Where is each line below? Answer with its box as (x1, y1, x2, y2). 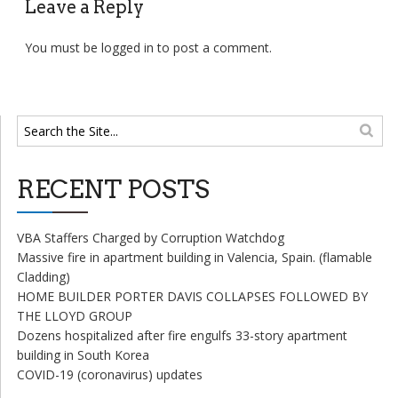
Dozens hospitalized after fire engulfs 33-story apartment (16, 327, 347, 345)
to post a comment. (153, 39, 272, 57)
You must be (24, 39, 101, 57)
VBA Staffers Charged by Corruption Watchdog (16, 229, 284, 247)
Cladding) (16, 268, 70, 286)
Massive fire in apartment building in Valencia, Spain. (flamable (16, 249, 372, 267)
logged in (100, 39, 154, 57)
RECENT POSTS (16, 174, 210, 205)
